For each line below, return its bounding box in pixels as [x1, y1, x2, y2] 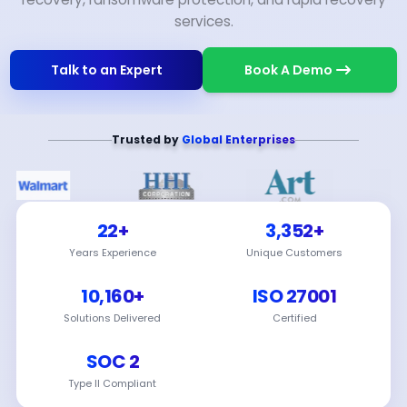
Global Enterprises [182, 132, 295, 147]
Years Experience [68, 245, 156, 260]
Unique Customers [246, 245, 343, 260]
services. [174, 12, 233, 31]
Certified [272, 311, 317, 325]
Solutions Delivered [64, 311, 162, 325]
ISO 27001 [252, 283, 337, 309]
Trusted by [112, 132, 182, 147]
